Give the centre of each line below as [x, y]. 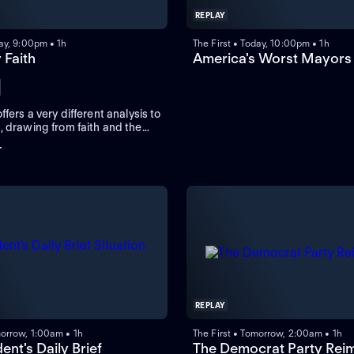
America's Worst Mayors [272, 58]
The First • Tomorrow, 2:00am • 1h [267, 333]
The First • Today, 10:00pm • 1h [261, 43]
